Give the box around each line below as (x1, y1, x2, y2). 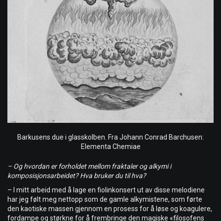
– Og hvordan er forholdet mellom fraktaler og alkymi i (7, 162, 171, 171)
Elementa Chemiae (80, 143, 141, 151)
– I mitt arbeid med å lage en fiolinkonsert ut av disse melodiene (7, 186, 205, 194)
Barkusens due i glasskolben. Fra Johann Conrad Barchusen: (17, 133, 204, 142)
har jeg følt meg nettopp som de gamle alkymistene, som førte (7, 195, 202, 204)
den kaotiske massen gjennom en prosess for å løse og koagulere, (7, 205, 212, 213)
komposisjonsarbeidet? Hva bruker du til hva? (7, 172, 146, 180)
